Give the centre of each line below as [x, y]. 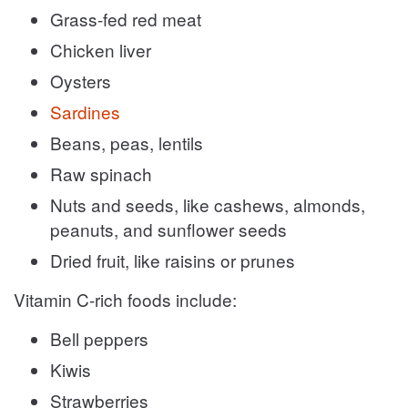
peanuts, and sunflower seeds [168, 229]
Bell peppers [99, 338]
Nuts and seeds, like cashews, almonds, [208, 204]
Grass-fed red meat [126, 18]
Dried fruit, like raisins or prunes [173, 260]
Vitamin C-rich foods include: [125, 299]
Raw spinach [101, 173]
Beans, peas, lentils [127, 142]
